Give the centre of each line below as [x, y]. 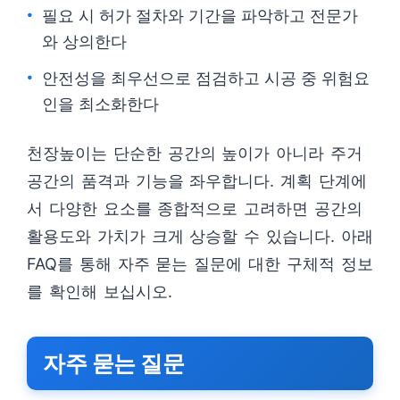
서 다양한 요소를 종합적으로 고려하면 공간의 [195, 208]
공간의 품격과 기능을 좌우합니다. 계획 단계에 [197, 181]
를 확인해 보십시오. [100, 292]
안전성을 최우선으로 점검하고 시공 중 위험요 [206, 78]
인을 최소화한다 [100, 104]
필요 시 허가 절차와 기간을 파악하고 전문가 [200, 16]
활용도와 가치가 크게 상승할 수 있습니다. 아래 [200, 236]
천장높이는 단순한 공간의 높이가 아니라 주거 [195, 153]
